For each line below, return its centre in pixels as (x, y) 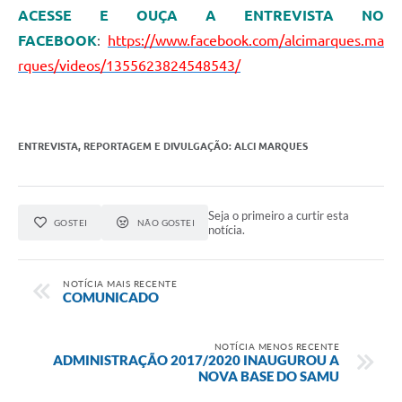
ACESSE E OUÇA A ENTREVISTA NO (201, 16)
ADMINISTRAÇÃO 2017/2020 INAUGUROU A (196, 359)
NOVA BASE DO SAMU (269, 376)
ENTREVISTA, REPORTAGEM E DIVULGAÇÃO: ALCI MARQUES (163, 147)
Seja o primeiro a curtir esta (279, 216)
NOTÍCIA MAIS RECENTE (120, 283)
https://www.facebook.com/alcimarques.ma (246, 41)
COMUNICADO (111, 297)
